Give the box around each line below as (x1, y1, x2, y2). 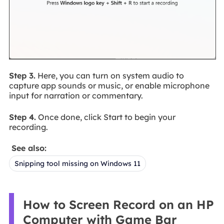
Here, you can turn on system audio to (35, 70, 184, 81)
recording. (8, 121, 48, 132)
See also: (11, 143, 46, 153)
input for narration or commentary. (8, 90, 143, 101)
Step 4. (8, 111, 36, 122)
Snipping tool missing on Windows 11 (14, 159, 140, 168)
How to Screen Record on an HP (22, 196, 214, 212)
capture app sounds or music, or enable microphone (8, 80, 209, 91)
